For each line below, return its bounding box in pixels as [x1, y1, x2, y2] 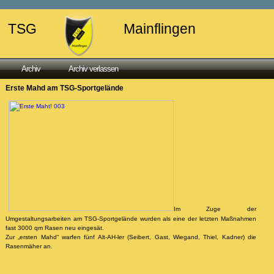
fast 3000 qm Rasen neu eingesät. [5, 224, 104, 231]
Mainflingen [123, 21, 196, 37]
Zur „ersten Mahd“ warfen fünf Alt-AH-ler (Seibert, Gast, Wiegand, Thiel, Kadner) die [5, 233, 257, 240]
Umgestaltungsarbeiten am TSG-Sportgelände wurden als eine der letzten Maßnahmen [5, 215, 257, 222]
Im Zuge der [173, 205, 257, 212]
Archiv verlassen [68, 64, 119, 73]
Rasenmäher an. [5, 242, 53, 250]
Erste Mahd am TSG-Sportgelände [5, 83, 124, 92]
